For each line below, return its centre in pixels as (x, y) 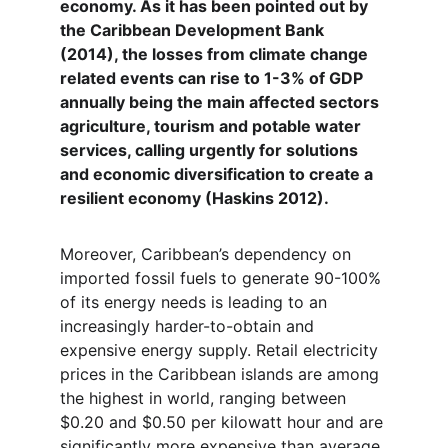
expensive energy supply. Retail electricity (221, 350)
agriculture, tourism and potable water (212, 126)
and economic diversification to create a (218, 174)
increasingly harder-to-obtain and (189, 326)
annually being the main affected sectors (221, 102)
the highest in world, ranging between (205, 398)
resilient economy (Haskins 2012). (194, 198)
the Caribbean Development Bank (194, 30)
